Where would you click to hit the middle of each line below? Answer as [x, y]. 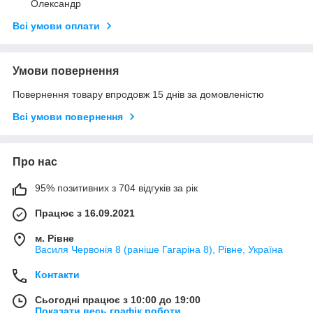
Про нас [35, 162]
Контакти [57, 275]
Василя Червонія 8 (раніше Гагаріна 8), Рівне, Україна [159, 250]
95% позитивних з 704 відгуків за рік [116, 188]
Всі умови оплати [56, 26]
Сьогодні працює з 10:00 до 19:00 [118, 300]
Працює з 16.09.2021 [85, 213]
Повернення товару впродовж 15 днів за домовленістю [138, 95]
